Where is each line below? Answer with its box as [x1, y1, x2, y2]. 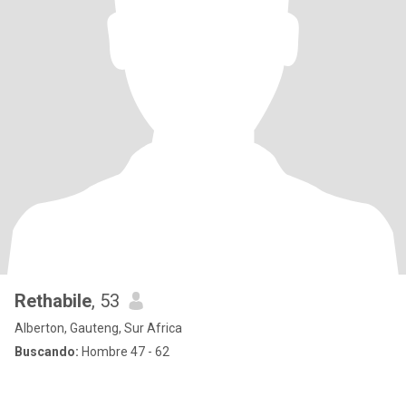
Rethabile [14, 290, 92, 312]
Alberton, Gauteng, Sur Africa [14, 321, 182, 335]
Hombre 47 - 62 [79, 344, 169, 359]
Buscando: [14, 344, 79, 359]
